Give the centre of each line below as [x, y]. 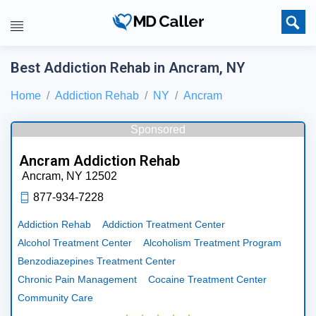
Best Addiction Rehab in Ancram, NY [128, 68]
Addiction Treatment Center [164, 224]
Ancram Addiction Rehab [99, 160]
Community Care [55, 297]
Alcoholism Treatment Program [212, 242]
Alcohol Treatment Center [75, 242]
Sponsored [158, 129]
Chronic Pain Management [77, 279]
